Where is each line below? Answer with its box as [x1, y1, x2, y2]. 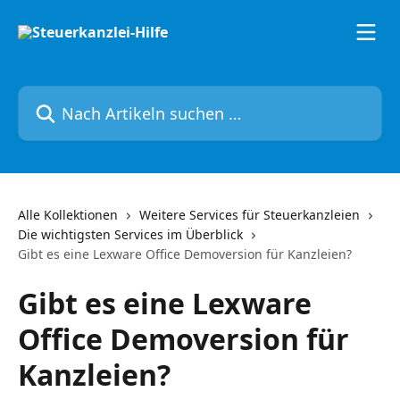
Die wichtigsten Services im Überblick [18, 226, 243, 243]
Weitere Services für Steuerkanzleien [139, 206, 360, 223]
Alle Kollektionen [18, 206, 118, 223]
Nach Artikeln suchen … [17, 86, 176, 105]
